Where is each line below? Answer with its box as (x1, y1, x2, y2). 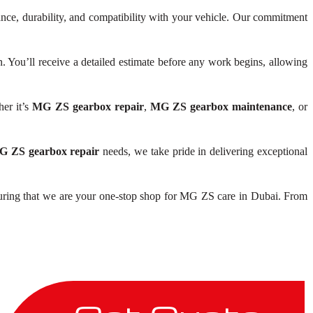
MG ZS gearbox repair (32, 101, 144, 112)
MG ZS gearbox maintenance (150, 101, 292, 112)
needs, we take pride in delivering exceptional (99, 145, 307, 157)
